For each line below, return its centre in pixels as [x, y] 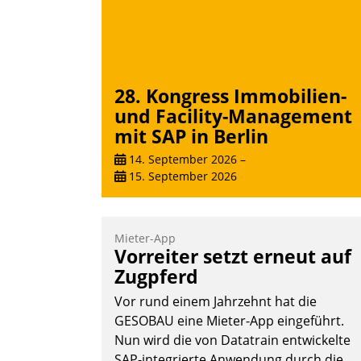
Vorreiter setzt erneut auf [233, 257]
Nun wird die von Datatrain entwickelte [232, 340]
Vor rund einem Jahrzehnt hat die [216, 302]
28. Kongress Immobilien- [230, 95]
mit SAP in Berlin [191, 136]
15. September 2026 [181, 176]
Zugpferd [156, 277]
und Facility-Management [233, 116]
